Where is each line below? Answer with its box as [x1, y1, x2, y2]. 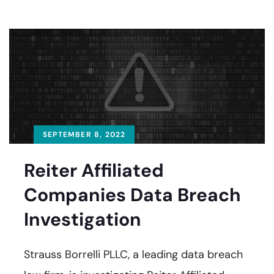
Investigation [24, 207, 141, 231]
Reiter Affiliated [24, 158, 164, 182]
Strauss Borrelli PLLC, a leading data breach [24, 246, 243, 262]
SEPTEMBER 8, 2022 [43, 129, 126, 139]
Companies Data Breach [24, 182, 241, 207]
